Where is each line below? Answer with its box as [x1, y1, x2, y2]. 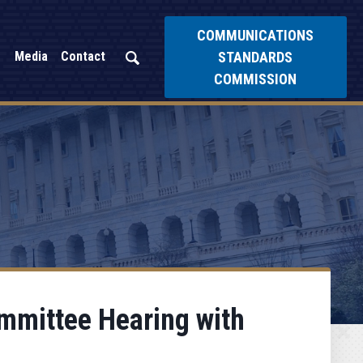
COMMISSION [214, 70, 297, 88]
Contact [60, 49, 105, 64]
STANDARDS [218, 48, 293, 66]
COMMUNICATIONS [197, 26, 314, 44]
